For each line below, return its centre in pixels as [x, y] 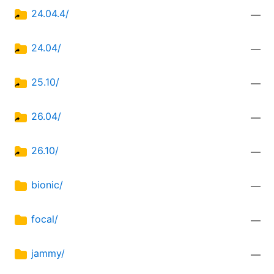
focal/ [45, 219]
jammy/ [48, 254]
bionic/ [47, 185]
